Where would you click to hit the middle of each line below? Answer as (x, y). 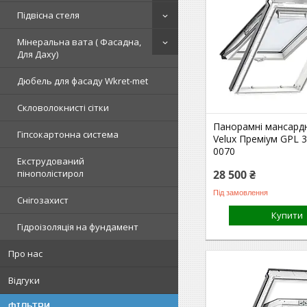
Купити (287, 215)
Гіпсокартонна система (68, 135)
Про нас (25, 254)
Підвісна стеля (48, 15)
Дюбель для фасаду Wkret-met (83, 81)
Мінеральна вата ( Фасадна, (79, 42)
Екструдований (51, 161)
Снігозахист (43, 200)
